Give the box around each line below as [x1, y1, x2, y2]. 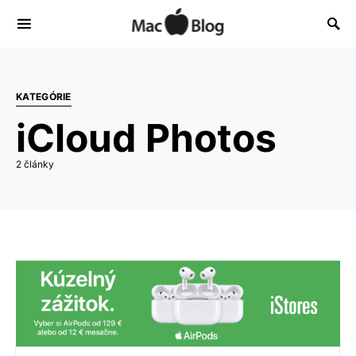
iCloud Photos [16, 114, 277, 161]
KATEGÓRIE [16, 91, 72, 103]
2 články [16, 158, 54, 170]
